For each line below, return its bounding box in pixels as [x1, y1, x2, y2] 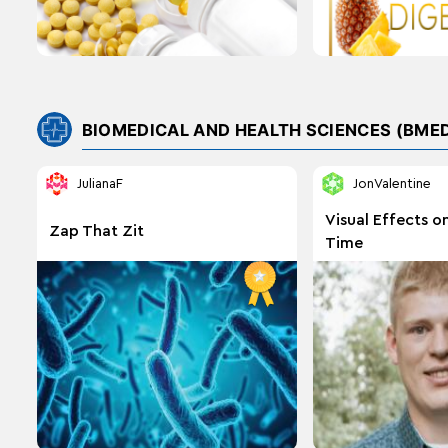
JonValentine [352, 176, 431, 191]
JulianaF [76, 176, 123, 191]
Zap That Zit [48, 222, 144, 239]
